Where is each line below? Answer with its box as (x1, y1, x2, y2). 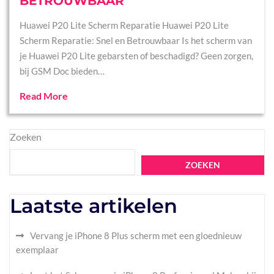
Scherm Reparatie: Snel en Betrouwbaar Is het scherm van (20, 35, 252, 46)
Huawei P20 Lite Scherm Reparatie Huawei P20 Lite (20, 20, 229, 31)
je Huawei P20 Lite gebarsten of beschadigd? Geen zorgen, (20, 50, 253, 61)
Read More (20, 90, 68, 102)
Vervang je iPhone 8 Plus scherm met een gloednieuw (30, 230, 242, 241)
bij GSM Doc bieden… (20, 65, 105, 76)
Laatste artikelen (10, 194, 177, 218)
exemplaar (16, 244, 59, 255)
